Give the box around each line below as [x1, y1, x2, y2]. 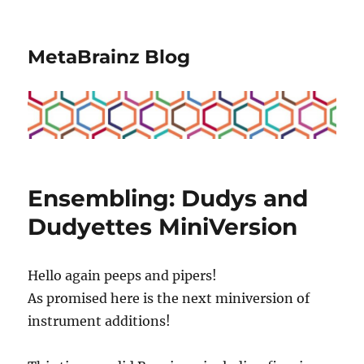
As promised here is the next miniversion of [28, 289, 310, 306]
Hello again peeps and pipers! [28, 266, 218, 284]
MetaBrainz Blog [28, 45, 191, 68]
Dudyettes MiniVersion [28, 212, 298, 240]
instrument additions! [28, 312, 171, 329]
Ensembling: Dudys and [28, 184, 309, 212]
